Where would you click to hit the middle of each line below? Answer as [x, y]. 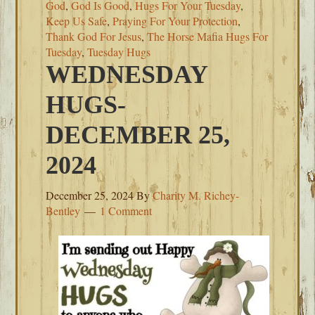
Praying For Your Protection [175, 21]
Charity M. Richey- [196, 195]
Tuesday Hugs [119, 52]
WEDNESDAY [127, 75]
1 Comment [126, 211]
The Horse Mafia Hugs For [208, 36]
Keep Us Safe [77, 21]
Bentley [63, 211]
